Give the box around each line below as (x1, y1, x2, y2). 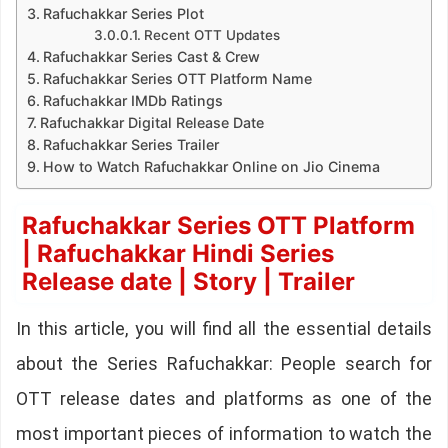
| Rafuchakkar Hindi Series (21, 239, 334, 269)
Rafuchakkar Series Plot (42, 5, 204, 23)
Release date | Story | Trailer (21, 267, 355, 297)
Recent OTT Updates (143, 27, 280, 44)
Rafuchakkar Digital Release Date (39, 114, 264, 132)
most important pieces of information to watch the (15, 423, 433, 445)
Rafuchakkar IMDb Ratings (42, 92, 223, 110)
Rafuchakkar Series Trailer (42, 136, 219, 154)
